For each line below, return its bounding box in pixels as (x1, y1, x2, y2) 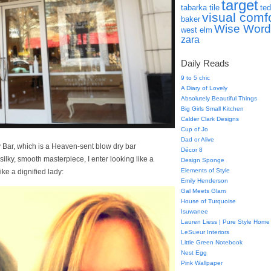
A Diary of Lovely (181, 85, 227, 91)
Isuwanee (181, 208, 208, 215)
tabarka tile (181, 3, 220, 12)
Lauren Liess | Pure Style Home (181, 218, 270, 225)
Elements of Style (181, 167, 230, 174)
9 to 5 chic (181, 74, 210, 81)
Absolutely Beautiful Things (181, 95, 257, 102)
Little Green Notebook (181, 239, 243, 246)
